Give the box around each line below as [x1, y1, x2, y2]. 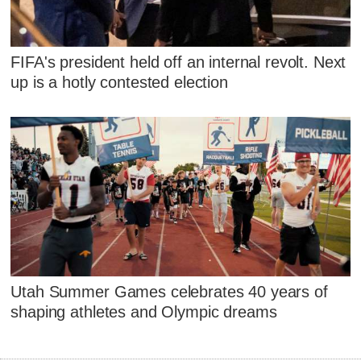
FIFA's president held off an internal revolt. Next [10, 53, 346, 72]
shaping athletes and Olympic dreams [10, 303, 277, 322]
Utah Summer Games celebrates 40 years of [10, 283, 328, 301]
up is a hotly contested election [10, 73, 228, 92]
